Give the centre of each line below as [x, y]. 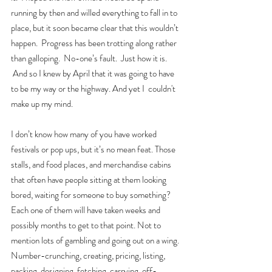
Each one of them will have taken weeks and [87, 210]
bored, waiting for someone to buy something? [92, 195]
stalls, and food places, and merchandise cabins [92, 164]
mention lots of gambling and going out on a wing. [96, 240]
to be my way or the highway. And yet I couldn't [94, 88]
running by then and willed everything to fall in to [95, 12]
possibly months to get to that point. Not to [87, 225]
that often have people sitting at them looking [90, 179]
